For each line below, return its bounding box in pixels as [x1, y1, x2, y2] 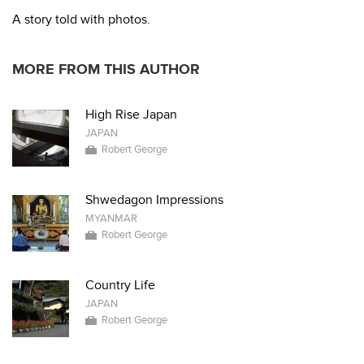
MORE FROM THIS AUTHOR [12, 61, 200, 78]
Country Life [85, 277, 155, 293]
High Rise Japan [85, 106, 177, 123]
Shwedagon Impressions [85, 192, 223, 208]
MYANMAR [85, 212, 137, 225]
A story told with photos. [12, 11, 150, 28]
